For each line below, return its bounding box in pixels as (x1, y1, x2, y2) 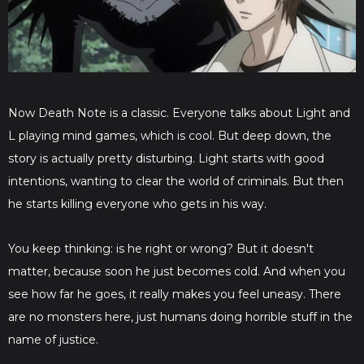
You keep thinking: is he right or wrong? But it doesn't (8, 241, 314, 257)
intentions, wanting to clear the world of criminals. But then (8, 174, 344, 189)
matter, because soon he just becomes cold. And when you (8, 264, 345, 279)
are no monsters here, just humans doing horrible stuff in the (8, 310, 353, 325)
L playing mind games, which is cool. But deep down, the (8, 128, 331, 144)
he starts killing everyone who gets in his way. (8, 197, 266, 212)
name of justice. (8, 332, 98, 348)
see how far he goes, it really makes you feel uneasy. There (8, 287, 341, 302)
